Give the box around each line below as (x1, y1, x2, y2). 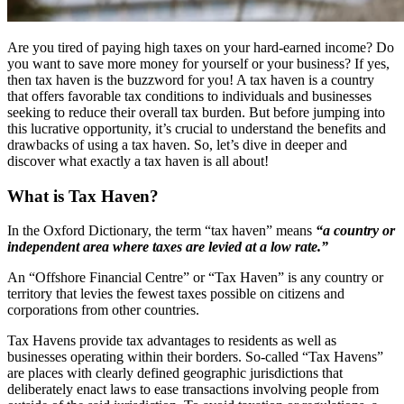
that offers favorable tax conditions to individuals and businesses (7, 87, 372, 104)
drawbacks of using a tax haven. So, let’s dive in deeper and (7, 136, 347, 152)
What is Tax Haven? (7, 186, 159, 206)
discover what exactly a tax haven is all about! (7, 152, 269, 169)
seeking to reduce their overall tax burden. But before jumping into (7, 104, 385, 120)
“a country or (316, 223, 395, 239)
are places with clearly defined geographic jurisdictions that (7, 365, 343, 381)
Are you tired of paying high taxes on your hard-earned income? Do (7, 39, 394, 55)
